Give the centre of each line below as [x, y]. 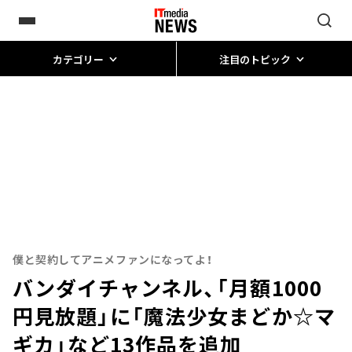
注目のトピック [255, 59]
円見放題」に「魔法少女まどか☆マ [174, 315]
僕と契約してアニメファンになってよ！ [113, 259]
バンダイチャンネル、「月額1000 [167, 287]
